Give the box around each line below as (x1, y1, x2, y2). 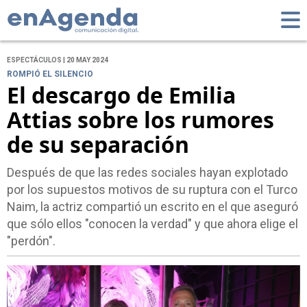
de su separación (7, 130, 189, 160)
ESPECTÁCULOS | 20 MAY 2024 (7, 56, 108, 64)
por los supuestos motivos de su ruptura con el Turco (7, 182, 297, 197)
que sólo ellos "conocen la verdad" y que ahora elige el (7, 217, 298, 232)
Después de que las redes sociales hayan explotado (7, 165, 288, 180)
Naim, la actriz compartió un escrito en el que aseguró (7, 199, 298, 214)
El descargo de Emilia (7, 80, 236, 110)
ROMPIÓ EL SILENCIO (7, 69, 93, 79)
